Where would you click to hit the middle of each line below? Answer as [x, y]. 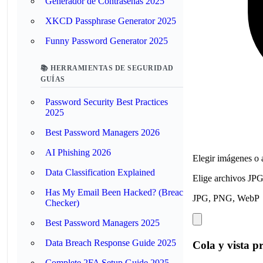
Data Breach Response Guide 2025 [111, 243]
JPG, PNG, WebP [226, 198]
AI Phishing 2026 [78, 152]
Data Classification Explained [100, 172]
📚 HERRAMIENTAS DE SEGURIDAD [107, 68]
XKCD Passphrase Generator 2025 [111, 21]
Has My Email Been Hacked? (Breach [117, 192]
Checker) [62, 203]
